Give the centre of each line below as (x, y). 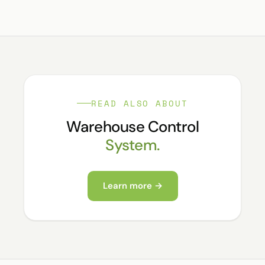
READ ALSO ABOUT (140, 103)
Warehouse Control (132, 126)
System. (132, 145)
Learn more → (132, 185)
